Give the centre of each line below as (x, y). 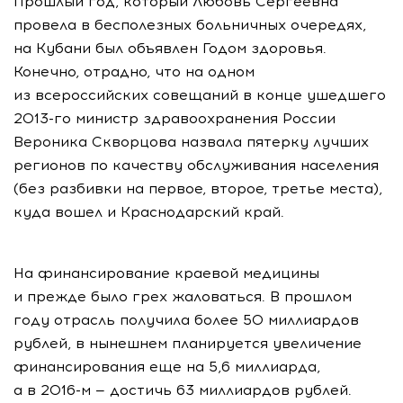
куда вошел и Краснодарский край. (149, 212)
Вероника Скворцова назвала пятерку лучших (191, 142)
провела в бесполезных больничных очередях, (190, 25)
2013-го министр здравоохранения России (175, 118)
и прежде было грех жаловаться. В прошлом (183, 296)
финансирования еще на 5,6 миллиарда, (167, 367)
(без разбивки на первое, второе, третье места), (198, 188)
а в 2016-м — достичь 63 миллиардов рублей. (183, 390)
